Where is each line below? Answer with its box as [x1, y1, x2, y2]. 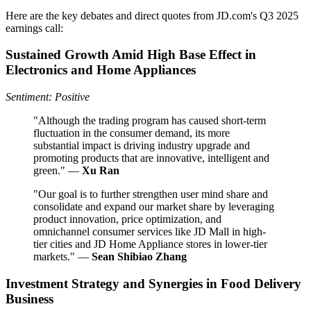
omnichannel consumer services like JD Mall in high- [33, 226, 266, 238]
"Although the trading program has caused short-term [33, 115, 266, 127]
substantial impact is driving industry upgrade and [33, 140, 250, 152]
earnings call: [6, 22, 63, 34]
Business [6, 291, 53, 306]
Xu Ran [82, 165, 119, 177]
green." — [33, 165, 82, 177]
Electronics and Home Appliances [6, 62, 196, 78]
